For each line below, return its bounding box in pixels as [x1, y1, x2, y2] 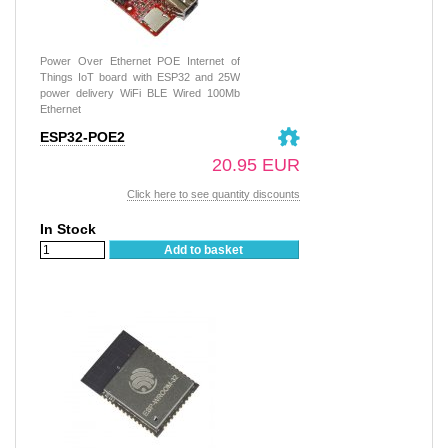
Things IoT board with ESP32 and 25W [40, 70, 240, 83]
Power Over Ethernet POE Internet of [40, 54, 240, 67]
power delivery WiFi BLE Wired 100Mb [40, 86, 240, 99]
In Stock [40, 220, 96, 237]
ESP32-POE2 [40, 128, 125, 145]
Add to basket [164, 242, 244, 257]
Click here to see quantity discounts [127, 187, 300, 200]
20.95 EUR [212, 154, 300, 175]
